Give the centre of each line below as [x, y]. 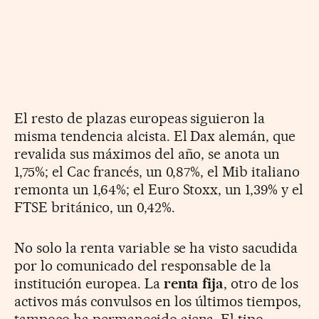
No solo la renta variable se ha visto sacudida [156, 248]
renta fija [192, 284]
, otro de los [261, 284]
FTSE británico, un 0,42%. [95, 208]
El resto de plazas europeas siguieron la [140, 119]
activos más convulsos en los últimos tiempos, [158, 302]
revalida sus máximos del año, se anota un [147, 154]
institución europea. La [87, 284]
